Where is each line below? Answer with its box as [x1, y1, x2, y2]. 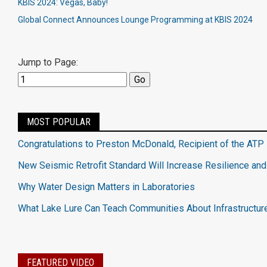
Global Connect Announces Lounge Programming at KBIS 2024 [18, 15, 253, 24]
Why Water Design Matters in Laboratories [18, 181, 195, 193]
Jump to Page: [18, 57, 78, 68]
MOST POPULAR [27, 116, 91, 128]
